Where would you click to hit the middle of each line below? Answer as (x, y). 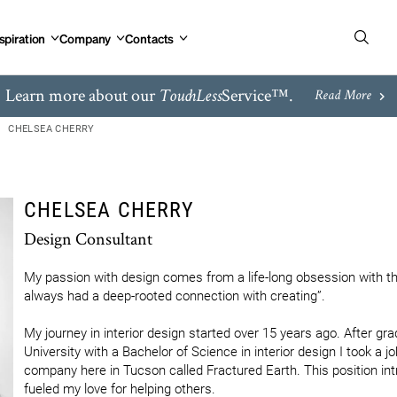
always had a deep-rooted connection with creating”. (175, 296)
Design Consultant (88, 238)
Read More (343, 96)
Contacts (150, 38)
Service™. (257, 95)
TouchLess (190, 97)
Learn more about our (82, 95)
